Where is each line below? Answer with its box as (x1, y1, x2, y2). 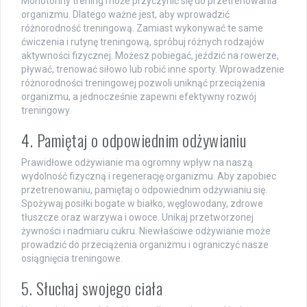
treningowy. (21, 105, 71, 116)
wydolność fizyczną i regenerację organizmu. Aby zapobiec (21, 171, 276, 182)
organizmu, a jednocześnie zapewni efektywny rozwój (21, 91, 256, 103)
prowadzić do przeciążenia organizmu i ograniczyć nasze (21, 239, 269, 251)
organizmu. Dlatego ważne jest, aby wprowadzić (21, 9, 230, 21)
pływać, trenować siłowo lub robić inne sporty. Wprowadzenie (21, 64, 284, 75)
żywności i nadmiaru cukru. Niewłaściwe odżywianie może (21, 225, 271, 237)
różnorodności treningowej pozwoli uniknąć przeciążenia (21, 77, 265, 89)
